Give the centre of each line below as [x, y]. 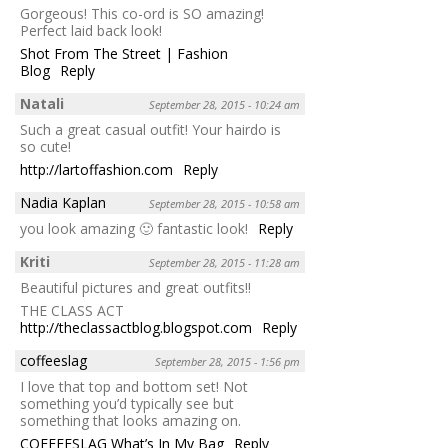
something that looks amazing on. [130, 420]
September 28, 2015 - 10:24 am [224, 104]
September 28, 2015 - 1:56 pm [227, 361]
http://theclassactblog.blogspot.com [136, 327]
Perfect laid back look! [91, 30]
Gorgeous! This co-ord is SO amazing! [142, 13]
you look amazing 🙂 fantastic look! [134, 228]
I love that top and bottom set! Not [134, 386]
